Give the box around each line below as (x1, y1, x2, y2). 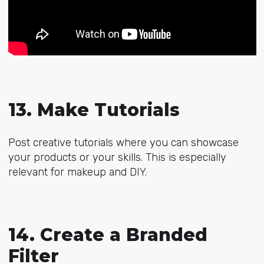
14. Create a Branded (8, 223, 207, 246)
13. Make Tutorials (8, 99, 180, 121)
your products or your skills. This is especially (8, 151, 226, 164)
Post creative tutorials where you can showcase (8, 136, 239, 150)
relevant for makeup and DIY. (8, 166, 147, 179)
